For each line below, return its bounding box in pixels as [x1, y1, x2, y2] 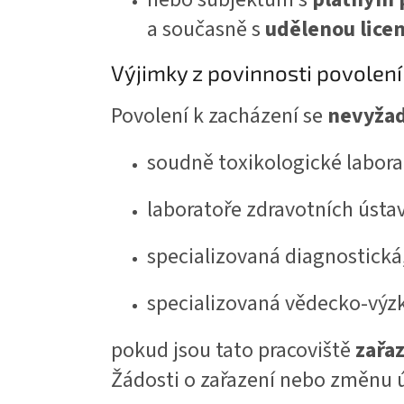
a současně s [147, 14, 265, 46]
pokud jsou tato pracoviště [111, 335, 355, 367]
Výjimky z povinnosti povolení [111, 60, 402, 87]
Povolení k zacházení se [111, 100, 327, 133]
